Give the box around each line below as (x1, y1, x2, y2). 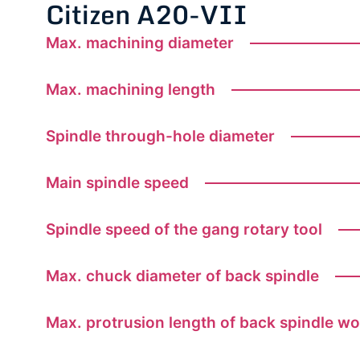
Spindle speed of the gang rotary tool (46, 220, 322, 239)
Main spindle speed (46, 174, 189, 193)
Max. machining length (46, 80, 215, 100)
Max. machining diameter (46, 34, 234, 53)
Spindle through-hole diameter (46, 127, 275, 146)
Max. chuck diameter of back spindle (46, 267, 319, 286)
